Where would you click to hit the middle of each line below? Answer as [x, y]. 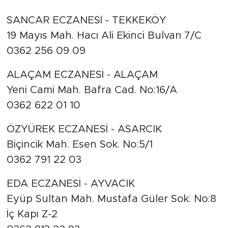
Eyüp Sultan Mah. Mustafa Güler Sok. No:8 [111, 199]
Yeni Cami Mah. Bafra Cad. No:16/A [92, 90]
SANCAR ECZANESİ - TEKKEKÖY [86, 21]
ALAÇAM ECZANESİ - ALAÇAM [82, 75]
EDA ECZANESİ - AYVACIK [70, 184]
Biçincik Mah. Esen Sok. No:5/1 [79, 145]
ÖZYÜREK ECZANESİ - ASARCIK [84, 130]
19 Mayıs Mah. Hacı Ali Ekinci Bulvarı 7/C [104, 36]
